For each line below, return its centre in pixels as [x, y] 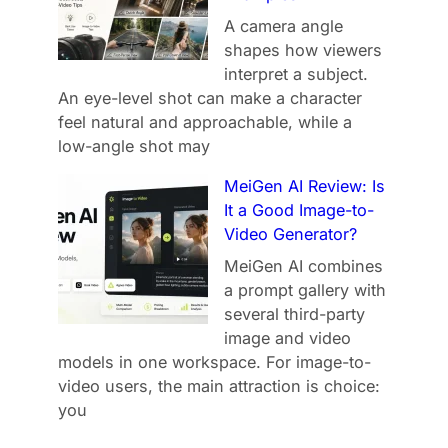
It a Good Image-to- [299, 210]
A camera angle [284, 26]
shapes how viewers [303, 50]
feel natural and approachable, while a [205, 122]
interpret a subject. [296, 74]
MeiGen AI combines [304, 266]
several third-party [295, 314]
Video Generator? [291, 234]
